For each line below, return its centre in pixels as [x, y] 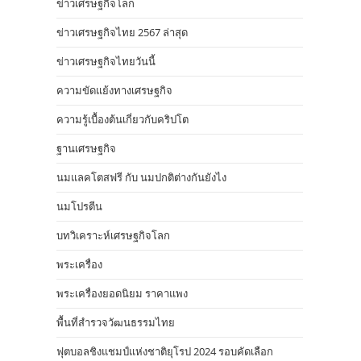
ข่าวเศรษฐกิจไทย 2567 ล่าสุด [122, 32]
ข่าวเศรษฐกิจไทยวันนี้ [106, 61]
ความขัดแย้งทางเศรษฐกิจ [114, 90]
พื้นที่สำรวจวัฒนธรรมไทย [116, 322]
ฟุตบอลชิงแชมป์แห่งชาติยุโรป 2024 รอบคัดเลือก [165, 351]
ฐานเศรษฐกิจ [86, 148]
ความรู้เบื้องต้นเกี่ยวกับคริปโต [122, 119]
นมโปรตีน [79, 206]
